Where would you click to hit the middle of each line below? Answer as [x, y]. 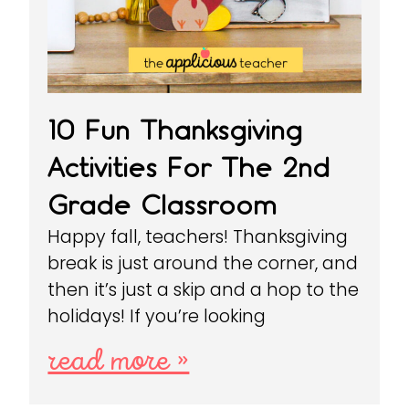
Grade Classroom [163, 205]
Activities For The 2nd [189, 168]
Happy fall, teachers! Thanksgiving [198, 237]
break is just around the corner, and [203, 264]
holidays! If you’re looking [157, 317]
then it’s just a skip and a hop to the [204, 290]
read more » [119, 362]
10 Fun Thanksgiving [175, 131]
